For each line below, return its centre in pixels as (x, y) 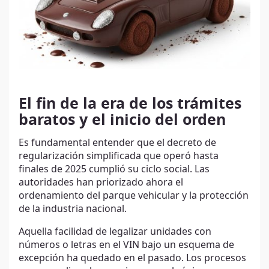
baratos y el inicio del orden (122, 120)
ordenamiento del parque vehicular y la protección (134, 195)
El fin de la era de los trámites (130, 104)
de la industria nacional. (74, 209)
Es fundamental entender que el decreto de (117, 143)
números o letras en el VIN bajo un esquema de (126, 245)
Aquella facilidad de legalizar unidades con (115, 231)
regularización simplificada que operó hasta (119, 156)
